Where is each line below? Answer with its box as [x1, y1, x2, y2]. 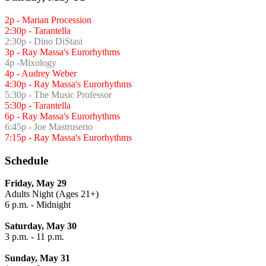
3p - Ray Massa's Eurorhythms [5, 47, 120, 57]
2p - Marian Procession [5, 15, 91, 25]
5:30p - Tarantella [5, 100, 71, 110]
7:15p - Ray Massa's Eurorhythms [5, 132, 132, 142]
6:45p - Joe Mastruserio [5, 122, 93, 132]
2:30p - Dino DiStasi [5, 36, 83, 46]
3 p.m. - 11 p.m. [5, 232, 64, 242]
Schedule [5, 154, 48, 167]
